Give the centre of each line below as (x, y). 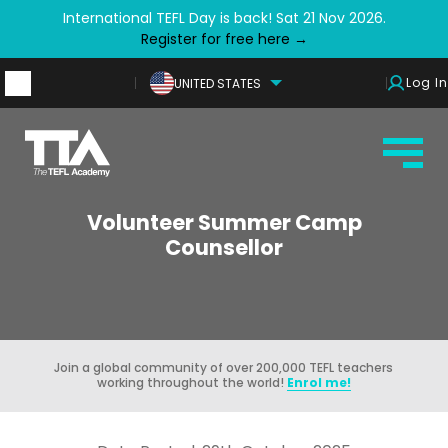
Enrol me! (318, 382)
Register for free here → (224, 39)
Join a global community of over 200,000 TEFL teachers (224, 367)
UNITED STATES (217, 83)
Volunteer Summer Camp (224, 222)
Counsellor (224, 247)
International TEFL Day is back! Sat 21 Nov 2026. (224, 18)
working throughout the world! (191, 382)
